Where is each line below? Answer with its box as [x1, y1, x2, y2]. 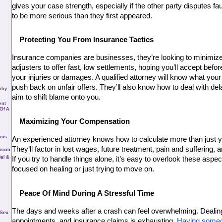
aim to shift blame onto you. [11, 93, 101, 102]
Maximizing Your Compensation [19, 117, 130, 125]
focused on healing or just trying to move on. [11, 165, 154, 173]
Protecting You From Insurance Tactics [19, 36, 154, 44]
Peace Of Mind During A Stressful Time [19, 189, 154, 197]
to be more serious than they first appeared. [11, 11, 152, 20]
